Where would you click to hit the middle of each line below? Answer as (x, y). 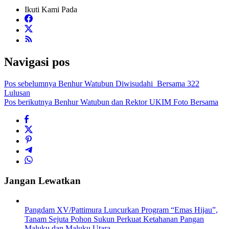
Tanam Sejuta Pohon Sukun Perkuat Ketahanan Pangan (114, 219)
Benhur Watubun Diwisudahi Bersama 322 (128, 83)
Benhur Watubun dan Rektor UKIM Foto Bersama (135, 102)
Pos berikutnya (28, 102)
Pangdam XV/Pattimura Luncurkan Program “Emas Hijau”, (121, 210)
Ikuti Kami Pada (51, 9)
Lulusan (17, 93)
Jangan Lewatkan (42, 181)
